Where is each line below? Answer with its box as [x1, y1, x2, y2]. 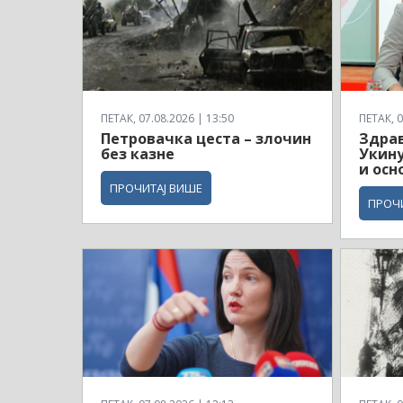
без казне [101, 143, 175, 164]
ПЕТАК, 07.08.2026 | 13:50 [101, 110, 234, 126]
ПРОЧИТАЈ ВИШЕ [110, 179, 202, 196]
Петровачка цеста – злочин [101, 128, 311, 148]
